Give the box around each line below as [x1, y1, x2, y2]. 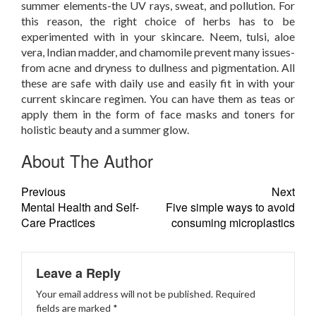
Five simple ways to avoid [166, 199, 295, 215]
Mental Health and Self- [21, 199, 139, 215]
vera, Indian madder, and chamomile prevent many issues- [21, 45, 295, 59]
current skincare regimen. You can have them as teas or [21, 92, 295, 105]
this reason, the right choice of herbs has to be [21, 14, 295, 28]
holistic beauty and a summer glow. [21, 123, 189, 136]
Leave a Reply [36, 264, 121, 282]
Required [215, 288, 255, 300]
